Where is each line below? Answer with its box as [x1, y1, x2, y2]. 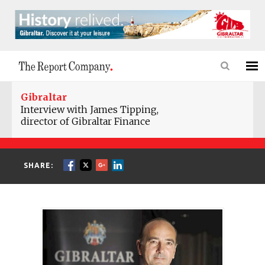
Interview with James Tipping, [21, 103, 159, 115]
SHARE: [24, 161, 56, 170]
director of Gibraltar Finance [21, 115, 150, 127]
